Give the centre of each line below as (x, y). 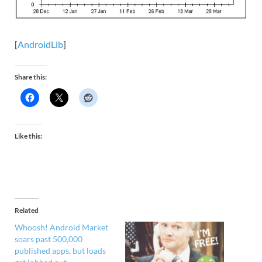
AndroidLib (40, 44)
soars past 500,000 (49, 239)
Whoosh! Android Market (61, 227)
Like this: (28, 136)
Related (27, 210)
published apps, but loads (60, 250)
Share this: (31, 77)
